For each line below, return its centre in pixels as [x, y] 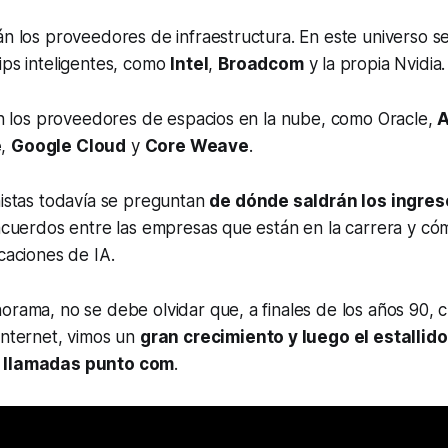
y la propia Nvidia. [374, 63]
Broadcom [261, 63]
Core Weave [196, 145]
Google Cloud [69, 145]
